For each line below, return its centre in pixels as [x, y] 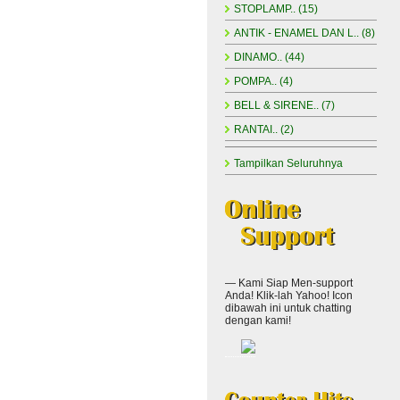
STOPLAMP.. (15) [276, 9]
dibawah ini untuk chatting [288, 308]
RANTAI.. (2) [264, 129]
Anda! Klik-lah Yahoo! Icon [289, 296]
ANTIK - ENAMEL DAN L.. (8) [304, 33]
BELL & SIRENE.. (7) [284, 105]
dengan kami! [258, 321]
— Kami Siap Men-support [289, 283]
